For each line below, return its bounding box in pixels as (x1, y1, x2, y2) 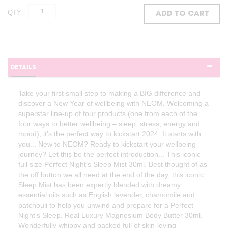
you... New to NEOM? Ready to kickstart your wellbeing (18, 140, 196, 149)
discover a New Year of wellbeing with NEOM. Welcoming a (18, 99, 209, 108)
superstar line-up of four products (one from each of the (18, 109, 197, 118)
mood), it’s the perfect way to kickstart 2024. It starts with (18, 130, 201, 138)
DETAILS (11, 64, 36, 71)
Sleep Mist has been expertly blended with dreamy (18, 181, 181, 189)
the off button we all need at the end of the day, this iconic (18, 170, 204, 179)
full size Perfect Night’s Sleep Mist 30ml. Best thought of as (18, 160, 207, 169)
